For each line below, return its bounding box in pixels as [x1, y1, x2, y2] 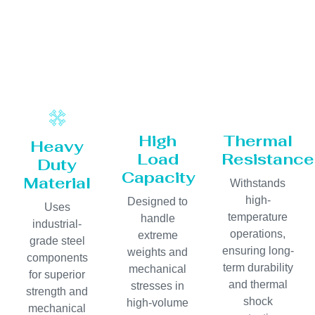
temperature [228, 210, 288, 223]
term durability [222, 261, 293, 274]
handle [140, 212, 175, 224]
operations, [230, 227, 286, 240]
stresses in [131, 279, 184, 292]
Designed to [127, 195, 188, 207]
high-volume [127, 296, 188, 309]
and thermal [228, 278, 288, 290]
